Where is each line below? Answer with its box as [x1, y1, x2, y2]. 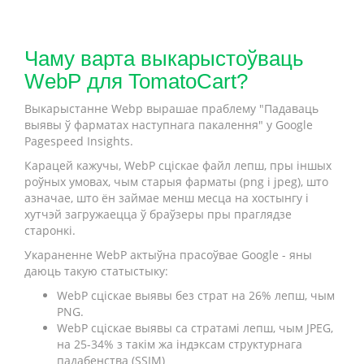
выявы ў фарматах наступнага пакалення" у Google [24, 117, 313, 132]
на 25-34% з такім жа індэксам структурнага [57, 336, 302, 352]
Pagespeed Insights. [24, 133, 133, 149]
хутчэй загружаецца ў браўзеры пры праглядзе [24, 206, 292, 222]
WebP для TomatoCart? [24, 69, 248, 93]
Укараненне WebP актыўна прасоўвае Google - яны [24, 247, 312, 262]
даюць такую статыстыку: [24, 263, 168, 279]
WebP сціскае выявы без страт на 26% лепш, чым [57, 288, 335, 303]
